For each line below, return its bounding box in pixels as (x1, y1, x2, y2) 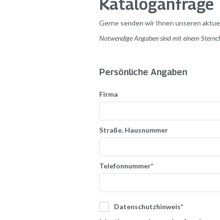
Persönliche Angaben (99, 67, 187, 78)
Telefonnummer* (99, 161, 153, 170)
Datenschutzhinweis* (114, 202, 183, 211)
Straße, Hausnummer (99, 125, 168, 134)
